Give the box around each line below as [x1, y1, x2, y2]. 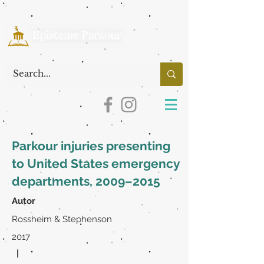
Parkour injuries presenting [12, 138, 170, 153]
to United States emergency [12, 156, 180, 171]
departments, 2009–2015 [12, 174, 160, 189]
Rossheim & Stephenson [12, 214, 112, 225]
